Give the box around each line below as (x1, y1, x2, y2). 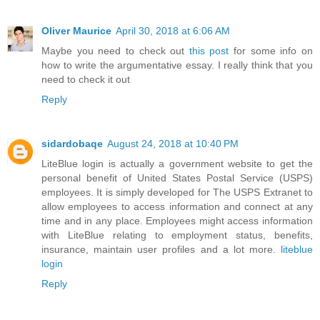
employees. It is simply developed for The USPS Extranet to (41, 186, 313, 199)
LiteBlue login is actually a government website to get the (41, 158, 313, 170)
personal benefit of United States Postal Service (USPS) (41, 172, 313, 184)
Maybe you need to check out (41, 45, 189, 57)
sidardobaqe (41, 138, 103, 150)
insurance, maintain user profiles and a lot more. (41, 244, 281, 256)
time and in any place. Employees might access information (41, 215, 313, 227)
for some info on (229, 45, 314, 57)
